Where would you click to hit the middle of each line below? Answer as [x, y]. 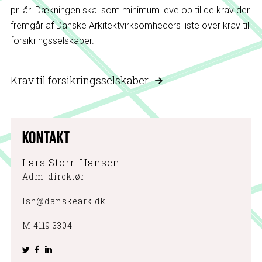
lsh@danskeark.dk [64, 201]
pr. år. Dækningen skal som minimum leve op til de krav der [130, 10]
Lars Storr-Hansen [71, 162]
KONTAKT [46, 137]
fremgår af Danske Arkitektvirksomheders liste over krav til [130, 25]
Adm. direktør [53, 176]
